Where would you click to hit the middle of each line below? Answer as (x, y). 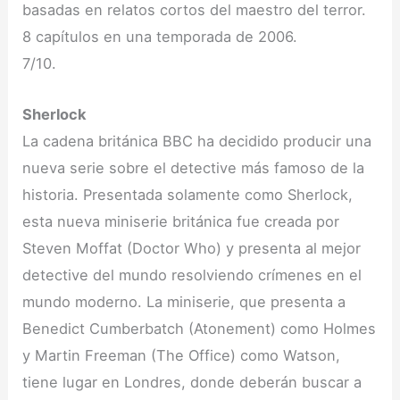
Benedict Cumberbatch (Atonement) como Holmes (200, 328)
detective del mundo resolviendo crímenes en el (192, 275)
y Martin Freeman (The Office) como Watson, (182, 355)
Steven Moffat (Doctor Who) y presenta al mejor (192, 248)
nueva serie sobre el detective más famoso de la (194, 167)
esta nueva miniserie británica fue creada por (181, 221)
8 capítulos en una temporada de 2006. (160, 37)
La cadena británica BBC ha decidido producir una (197, 141)
